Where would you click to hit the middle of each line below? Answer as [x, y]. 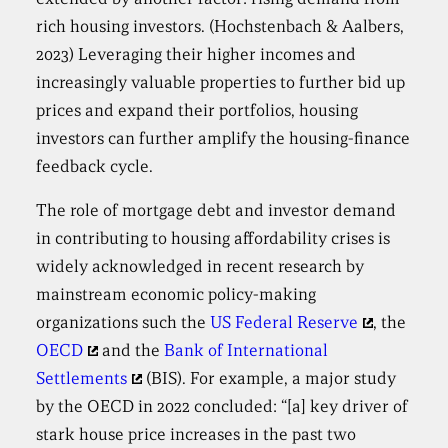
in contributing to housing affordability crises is [213, 239]
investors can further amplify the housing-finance [223, 139]
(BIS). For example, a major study [268, 379]
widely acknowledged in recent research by [200, 267]
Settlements [82, 379]
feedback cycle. [95, 167]
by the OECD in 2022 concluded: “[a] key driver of [222, 407]
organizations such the [123, 323]
